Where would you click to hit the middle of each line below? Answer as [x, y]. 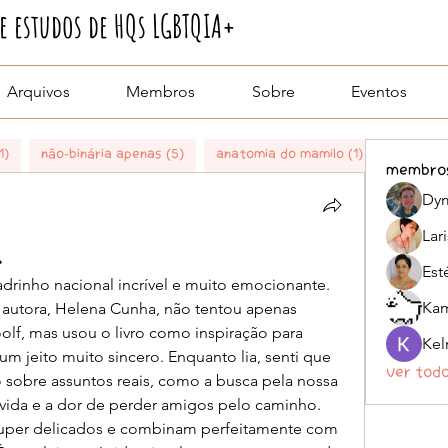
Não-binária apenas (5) [112, 155]
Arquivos [38, 92]
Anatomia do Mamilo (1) [289, 155]
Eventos [379, 92]
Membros [161, 92]
